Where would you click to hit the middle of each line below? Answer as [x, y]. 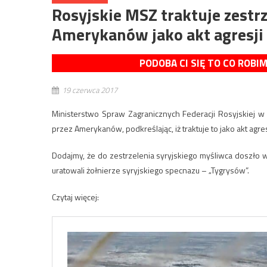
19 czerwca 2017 [90, 90]
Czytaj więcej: [75, 197]
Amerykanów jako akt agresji [158, 34]
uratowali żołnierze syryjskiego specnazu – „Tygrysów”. [150, 170]
